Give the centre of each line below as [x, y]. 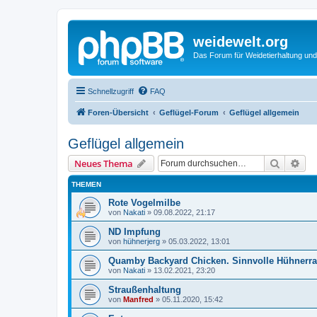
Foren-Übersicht [118, 112]
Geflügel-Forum [189, 112]
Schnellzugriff [111, 91]
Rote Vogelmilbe [144, 202]
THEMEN [86, 184]
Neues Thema [104, 163]
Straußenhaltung [145, 289]
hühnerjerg [142, 241]
